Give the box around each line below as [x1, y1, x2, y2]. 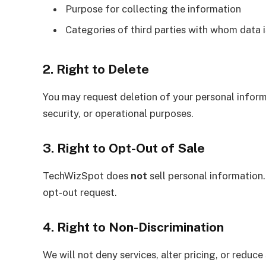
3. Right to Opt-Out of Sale [43, 140, 205, 156]
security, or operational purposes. [43, 107, 194, 120]
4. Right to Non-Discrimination [43, 219, 224, 235]
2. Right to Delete [43, 62, 149, 77]
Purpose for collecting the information [65, 2, 241, 15]
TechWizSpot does [43, 169, 131, 182]
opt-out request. [43, 186, 117, 198]
